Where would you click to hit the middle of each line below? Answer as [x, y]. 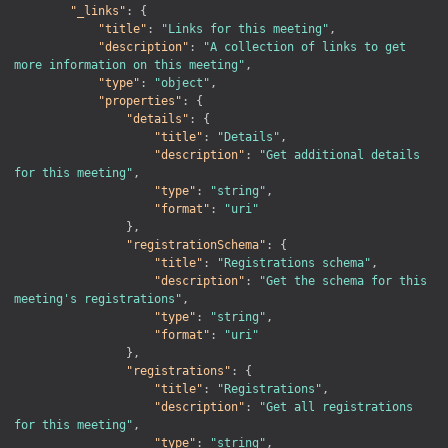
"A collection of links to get [304, 46]
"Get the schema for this [343, 280]
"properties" [140, 100]
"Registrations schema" [294, 262]
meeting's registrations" [98, 298]
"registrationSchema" [196, 244]
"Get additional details [339, 154]
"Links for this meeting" [245, 28]
